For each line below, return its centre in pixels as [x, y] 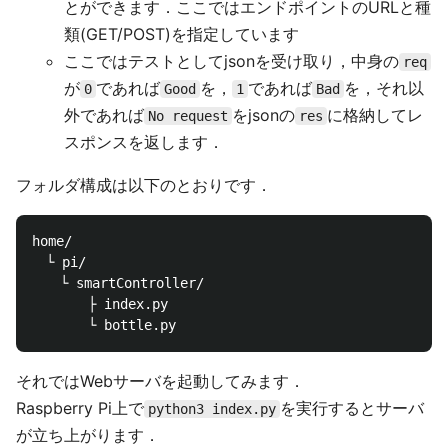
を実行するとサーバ [352, 407]
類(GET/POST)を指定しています [181, 33]
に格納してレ [375, 114]
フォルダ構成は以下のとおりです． [144, 184]
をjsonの [263, 114]
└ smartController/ [118, 282]
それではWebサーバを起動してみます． [160, 380]
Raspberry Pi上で [80, 407]
